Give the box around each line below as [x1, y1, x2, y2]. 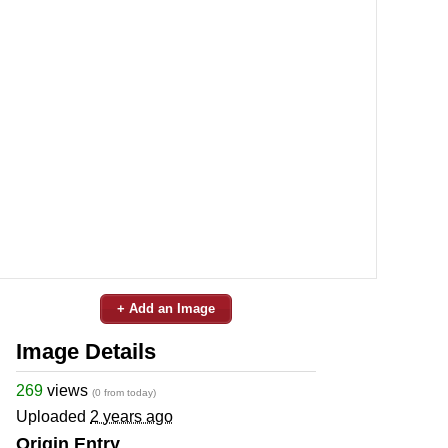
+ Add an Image [117, 300, 215, 316]
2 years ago [90, 407, 173, 425]
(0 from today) [92, 386, 156, 398]
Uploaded [16, 407, 90, 425]
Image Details [16, 338, 156, 364]
